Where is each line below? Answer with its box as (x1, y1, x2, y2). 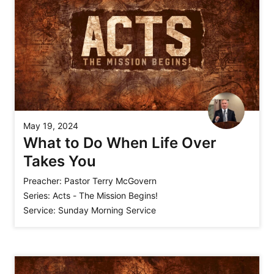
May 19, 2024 (23, 120, 78, 131)
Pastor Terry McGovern (64, 175, 157, 186)
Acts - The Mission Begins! (53, 190, 158, 201)
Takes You (23, 152, 96, 170)
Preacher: (23, 175, 62, 186)
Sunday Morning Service (58, 204, 156, 215)
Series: (23, 190, 50, 201)
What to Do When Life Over (23, 133, 217, 152)
